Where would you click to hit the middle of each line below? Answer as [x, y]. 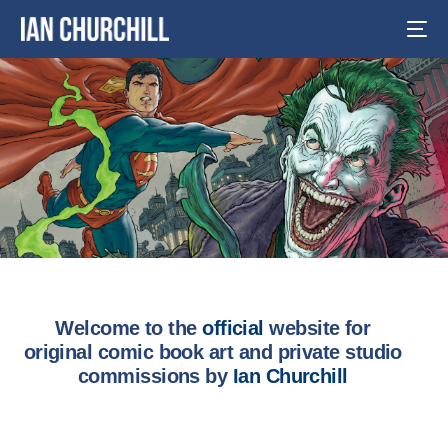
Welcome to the [129, 327]
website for [320, 327]
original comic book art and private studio [212, 351]
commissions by [155, 375]
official [236, 327]
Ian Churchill [290, 375]
